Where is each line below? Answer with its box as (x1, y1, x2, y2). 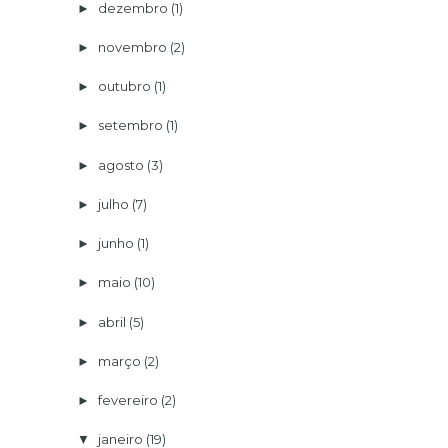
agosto (97, 156, 144, 173)
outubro (97, 78, 151, 95)
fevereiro (97, 392, 158, 409)
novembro (97, 38, 167, 55)
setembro (97, 117, 163, 134)
